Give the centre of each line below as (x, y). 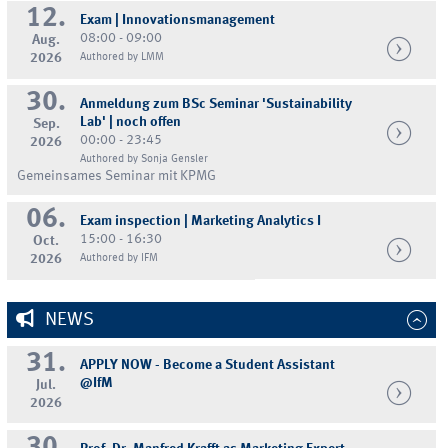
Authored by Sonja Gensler (144, 159)
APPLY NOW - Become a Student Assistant (208, 364)
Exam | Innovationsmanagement (178, 20)
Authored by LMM (122, 57)
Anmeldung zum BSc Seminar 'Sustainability (216, 104)
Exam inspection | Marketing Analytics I (201, 221)
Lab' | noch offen (131, 122)
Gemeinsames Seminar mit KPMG (117, 176)
